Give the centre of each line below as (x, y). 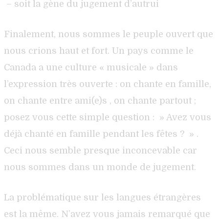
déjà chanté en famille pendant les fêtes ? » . (101, 134)
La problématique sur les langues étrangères (102, 197)
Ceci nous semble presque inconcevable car (100, 150)
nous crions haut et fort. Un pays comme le (99, 51)
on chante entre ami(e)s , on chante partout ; (100, 100)
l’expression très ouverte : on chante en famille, (108, 84)
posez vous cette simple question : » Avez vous (108, 117)
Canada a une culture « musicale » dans (91, 67)
